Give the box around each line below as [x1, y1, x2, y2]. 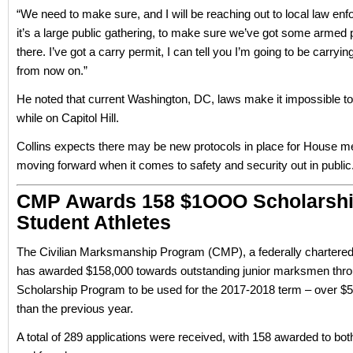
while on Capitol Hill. [17, 111, 119, 124]
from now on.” [17, 64, 87, 77]
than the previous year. [17, 302, 133, 315]
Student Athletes [17, 211, 171, 233]
